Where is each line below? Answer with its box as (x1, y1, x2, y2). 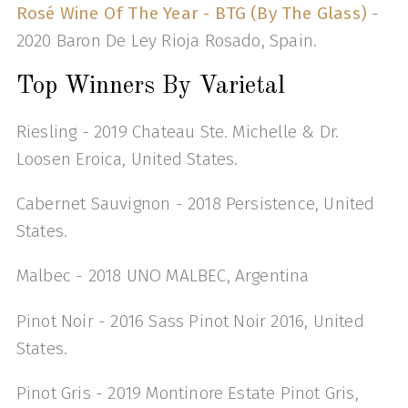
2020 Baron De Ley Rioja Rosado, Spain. (15, 29, 318, 51)
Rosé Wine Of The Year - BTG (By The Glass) (15, 2, 367, 24)
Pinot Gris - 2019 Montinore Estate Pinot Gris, (15, 382, 359, 403)
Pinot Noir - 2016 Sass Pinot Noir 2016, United (15, 310, 364, 331)
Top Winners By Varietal (15, 74, 292, 98)
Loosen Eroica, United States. (15, 148, 239, 169)
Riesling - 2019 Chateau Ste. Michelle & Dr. (15, 120, 340, 142)
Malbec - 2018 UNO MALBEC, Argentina (15, 265, 310, 287)
